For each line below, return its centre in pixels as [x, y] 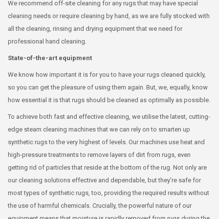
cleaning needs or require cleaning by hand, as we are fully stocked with [109, 16]
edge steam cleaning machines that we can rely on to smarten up [99, 129]
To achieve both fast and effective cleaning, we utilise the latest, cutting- [109, 116]
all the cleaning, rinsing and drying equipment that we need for [95, 28]
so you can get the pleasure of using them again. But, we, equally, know [108, 87]
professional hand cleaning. [47, 41]
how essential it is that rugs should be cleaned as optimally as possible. [109, 100]
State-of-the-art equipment [50, 58]
